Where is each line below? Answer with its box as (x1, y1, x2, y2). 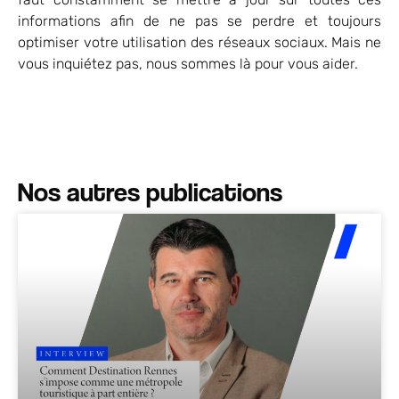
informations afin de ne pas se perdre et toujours (18, 12, 381, 30)
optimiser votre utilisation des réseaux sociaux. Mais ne (18, 34, 381, 52)
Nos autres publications (18, 175, 282, 208)
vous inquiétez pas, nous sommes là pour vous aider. (18, 55, 358, 73)
